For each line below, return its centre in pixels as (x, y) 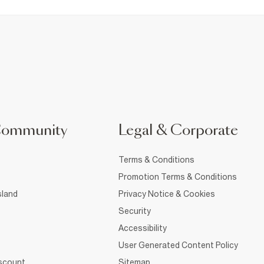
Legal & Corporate (178, 131)
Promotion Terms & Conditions (178, 176)
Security (135, 211)
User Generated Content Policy (178, 245)
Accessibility (143, 228)
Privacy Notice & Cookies (167, 194)
